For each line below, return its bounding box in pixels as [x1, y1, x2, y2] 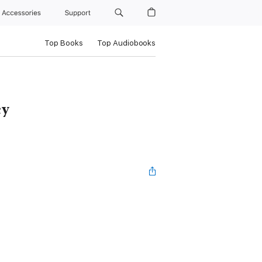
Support [65, 9, 93, 17]
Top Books [44, 39, 83, 47]
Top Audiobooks [96, 39, 156, 47]
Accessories [2, 9, 45, 17]
